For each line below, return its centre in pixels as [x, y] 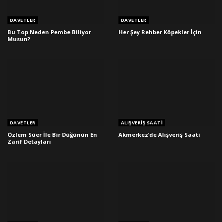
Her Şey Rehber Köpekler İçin [160, 32]
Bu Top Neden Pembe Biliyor [49, 32]
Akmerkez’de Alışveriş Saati [159, 134]
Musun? [19, 39]
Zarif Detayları [29, 141]
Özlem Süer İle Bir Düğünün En [52, 134]
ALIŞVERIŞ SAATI [142, 122]
